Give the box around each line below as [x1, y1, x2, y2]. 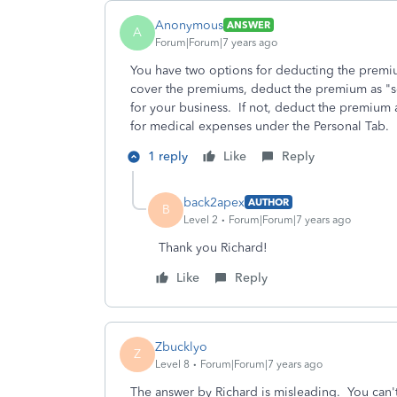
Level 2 [183, 213, 218, 226]
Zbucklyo [155, 339, 207, 354]
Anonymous [155, 17, 223, 33]
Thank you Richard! [159, 240, 268, 255]
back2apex [183, 194, 245, 210]
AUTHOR [248, 196, 289, 208]
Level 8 [155, 357, 190, 370]
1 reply [148, 149, 188, 164]
